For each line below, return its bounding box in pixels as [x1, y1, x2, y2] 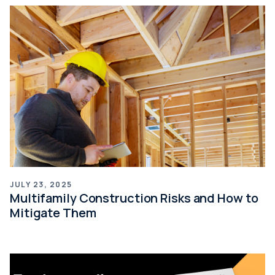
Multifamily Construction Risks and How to [10, 189, 258, 206]
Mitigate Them [10, 204, 96, 221]
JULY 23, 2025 [10, 179, 72, 190]
